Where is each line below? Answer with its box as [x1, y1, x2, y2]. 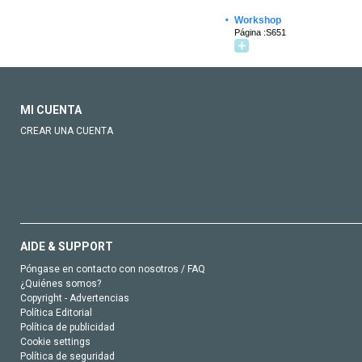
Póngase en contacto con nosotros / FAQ [20, 263, 205, 275]
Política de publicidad [20, 322, 115, 333]
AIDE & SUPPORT [20, 240, 113, 253]
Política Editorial [20, 307, 92, 318]
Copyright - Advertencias [20, 293, 129, 304]
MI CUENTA [20, 103, 82, 116]
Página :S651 [234, 27, 286, 37]
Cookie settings [20, 336, 90, 347]
